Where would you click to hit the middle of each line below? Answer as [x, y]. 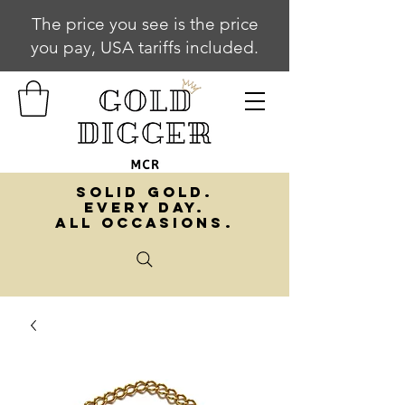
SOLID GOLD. [145, 192]
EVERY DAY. [145, 207]
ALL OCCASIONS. [145, 223]
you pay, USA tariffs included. [145, 47]
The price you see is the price [145, 24]
